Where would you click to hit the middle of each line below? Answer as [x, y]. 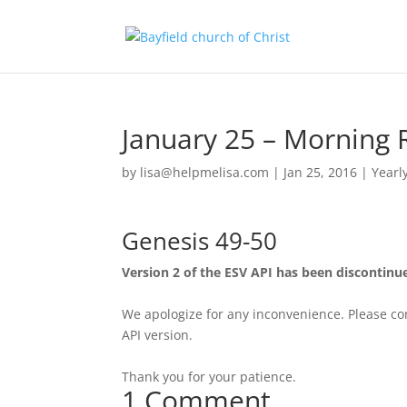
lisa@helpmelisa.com [205, 172]
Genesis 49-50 [200, 241]
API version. [158, 335]
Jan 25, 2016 [321, 172]
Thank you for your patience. [209, 377]
